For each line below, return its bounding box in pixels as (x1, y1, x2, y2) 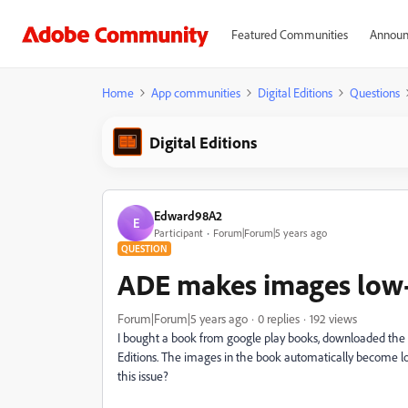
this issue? (117, 368, 171, 383)
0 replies (258, 311, 300, 326)
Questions (350, 85, 400, 100)
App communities (151, 85, 240, 100)
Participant (154, 225, 203, 240)
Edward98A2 (154, 207, 222, 223)
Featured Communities (230, 26, 348, 42)
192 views (310, 311, 357, 326)
